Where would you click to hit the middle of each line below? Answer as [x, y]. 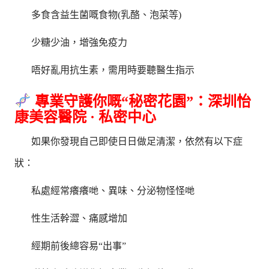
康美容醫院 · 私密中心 [86, 117]
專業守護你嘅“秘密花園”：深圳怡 [141, 101]
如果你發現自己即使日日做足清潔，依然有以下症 [137, 141]
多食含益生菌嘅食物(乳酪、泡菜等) [107, 15]
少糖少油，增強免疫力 [80, 43]
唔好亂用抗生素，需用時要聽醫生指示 [113, 70]
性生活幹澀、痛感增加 [80, 218]
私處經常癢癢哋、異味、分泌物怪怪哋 [113, 190]
